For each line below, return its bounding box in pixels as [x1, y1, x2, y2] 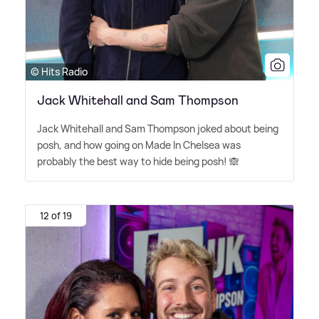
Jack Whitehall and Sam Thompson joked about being [37, 122, 278, 136]
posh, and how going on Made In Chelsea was [37, 138, 241, 152]
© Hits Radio [31, 65, 88, 79]
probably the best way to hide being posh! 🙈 [37, 155, 239, 169]
